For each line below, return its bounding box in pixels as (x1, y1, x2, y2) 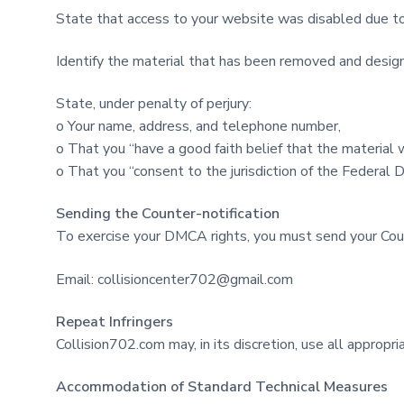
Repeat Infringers (56, 311, 173, 332)
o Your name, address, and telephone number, (56, 116, 341, 137)
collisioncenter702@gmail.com (97, 269, 293, 289)
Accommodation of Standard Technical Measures (56, 376, 388, 397)
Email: (56, 269, 97, 289)
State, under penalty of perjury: (56, 94, 252, 115)
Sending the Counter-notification (56, 204, 280, 225)
